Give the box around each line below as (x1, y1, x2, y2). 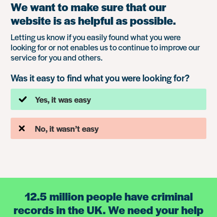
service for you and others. (11, 51, 103, 63)
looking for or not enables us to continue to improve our (11, 41, 201, 53)
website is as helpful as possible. (11, 12, 176, 28)
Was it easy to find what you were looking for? (11, 71, 190, 84)
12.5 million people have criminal (24, 188, 193, 204)
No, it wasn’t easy (35, 122, 99, 134)
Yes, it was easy (35, 93, 92, 105)
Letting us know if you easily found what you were (11, 31, 181, 43)
